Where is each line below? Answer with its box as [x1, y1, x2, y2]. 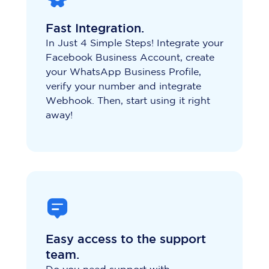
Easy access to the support [46, 234, 206, 246]
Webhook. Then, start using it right [46, 97, 210, 106]
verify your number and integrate [46, 82, 201, 92]
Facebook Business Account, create [46, 53, 214, 63]
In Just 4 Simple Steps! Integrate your [46, 39, 223, 49]
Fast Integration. [46, 23, 144, 35]
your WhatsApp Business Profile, [46, 68, 201, 77]
